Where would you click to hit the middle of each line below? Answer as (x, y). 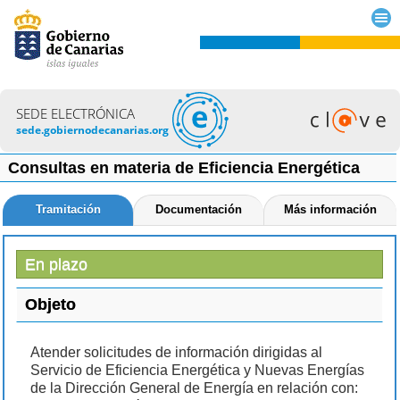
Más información (330, 210)
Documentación (198, 210)
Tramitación (69, 210)
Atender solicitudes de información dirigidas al (177, 352)
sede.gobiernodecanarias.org (93, 129)
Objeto (50, 305)
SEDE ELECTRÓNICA (76, 113)
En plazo (56, 265)
